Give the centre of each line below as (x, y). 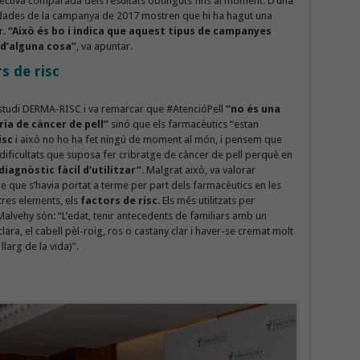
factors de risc (119, 200)
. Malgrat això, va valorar (198, 170)
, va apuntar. (104, 46)
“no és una (253, 108)
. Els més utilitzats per (206, 200)
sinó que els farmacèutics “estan (183, 124)
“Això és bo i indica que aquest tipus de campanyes (139, 31)
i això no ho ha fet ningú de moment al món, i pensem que (147, 139)
